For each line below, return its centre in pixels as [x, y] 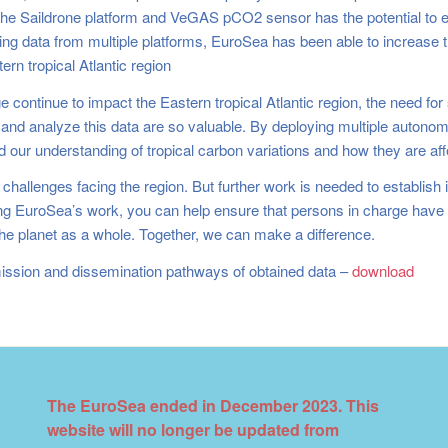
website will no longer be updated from [192, 430]
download [383, 270]
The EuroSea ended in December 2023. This [212, 406]
